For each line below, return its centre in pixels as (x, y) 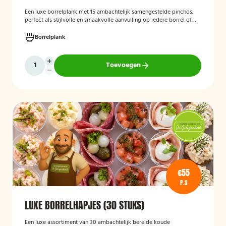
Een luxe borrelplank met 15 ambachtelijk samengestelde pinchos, (109, 12)
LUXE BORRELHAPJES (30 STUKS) (84, 205)
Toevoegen (123, 65)
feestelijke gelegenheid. (55, 28)
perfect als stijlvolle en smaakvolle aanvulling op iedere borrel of (108, 20)
